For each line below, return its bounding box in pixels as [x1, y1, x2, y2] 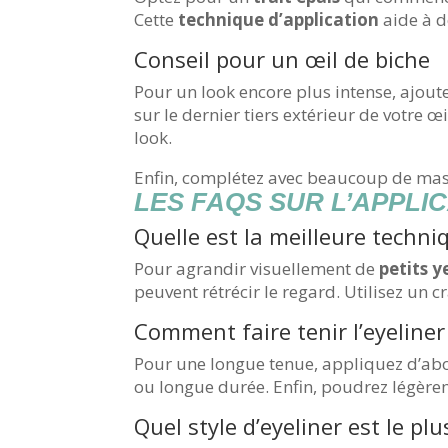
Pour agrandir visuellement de [134, 257, 380, 281]
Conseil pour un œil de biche [134, 44, 431, 75]
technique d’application [178, 8, 380, 32]
